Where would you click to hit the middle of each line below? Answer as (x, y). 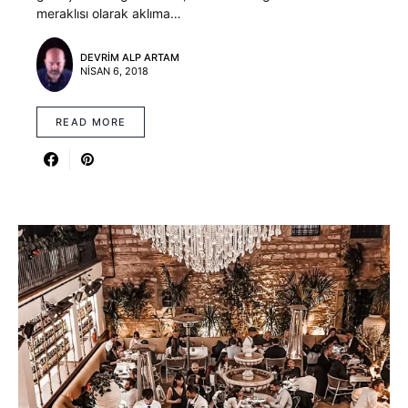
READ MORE (91, 122)
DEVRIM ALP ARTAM (130, 58)
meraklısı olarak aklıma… (109, 14)
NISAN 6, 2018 (114, 71)
